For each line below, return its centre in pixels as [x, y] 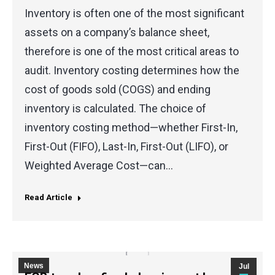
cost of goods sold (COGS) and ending [118, 89]
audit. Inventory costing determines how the [132, 70]
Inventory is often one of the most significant [134, 13]
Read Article [48, 197]
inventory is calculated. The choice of [115, 108]
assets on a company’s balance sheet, [117, 32]
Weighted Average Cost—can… [99, 165]
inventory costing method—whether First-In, [131, 127]
